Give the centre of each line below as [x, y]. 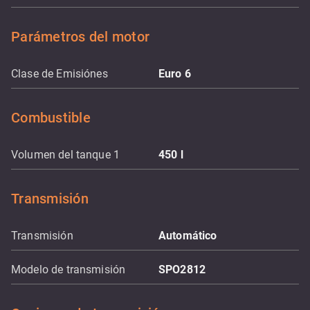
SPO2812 [182, 270]
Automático [188, 236]
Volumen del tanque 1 [65, 155]
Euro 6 [175, 74]
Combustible [51, 118]
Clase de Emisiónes [60, 74]
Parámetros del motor [80, 37]
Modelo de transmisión [69, 270]
